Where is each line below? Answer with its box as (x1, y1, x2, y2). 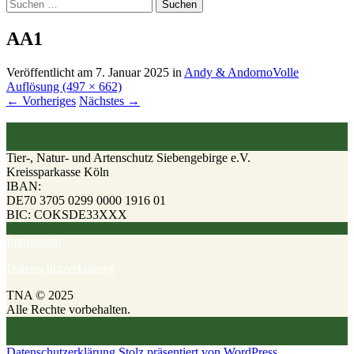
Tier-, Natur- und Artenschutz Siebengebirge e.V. (6, 150, 250, 164)
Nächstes (79, 93, 127, 107)
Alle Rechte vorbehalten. (6, 302, 130, 316)
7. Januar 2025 (96, 65, 169, 79)
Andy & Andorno (184, 65, 273, 79)
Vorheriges (19, 93, 76, 107)
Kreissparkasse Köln (6, 164, 109, 179)
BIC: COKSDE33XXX (6, 207, 127, 221)
